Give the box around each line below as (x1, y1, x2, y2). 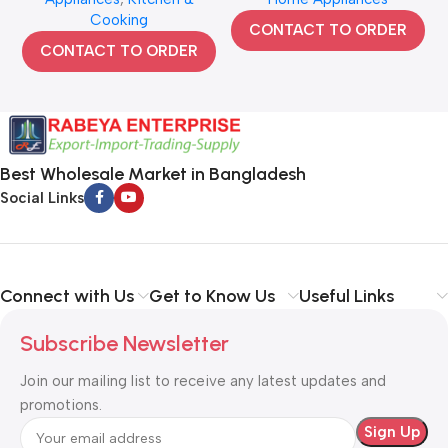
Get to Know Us (149, 285, 276, 308)
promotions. (20, 396, 102, 415)
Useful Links (298, 285, 394, 308)
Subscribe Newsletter (20, 330, 229, 358)
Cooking (90, 10, 149, 29)
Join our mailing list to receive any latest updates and (20, 372, 386, 391)
